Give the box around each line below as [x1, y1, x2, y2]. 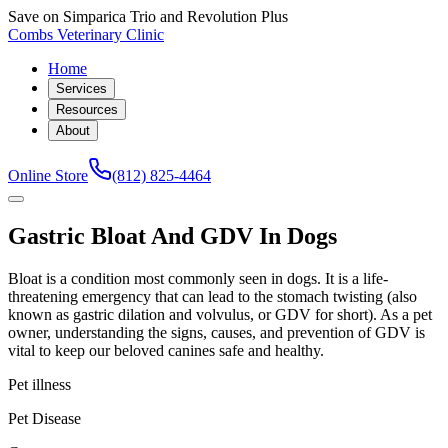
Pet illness [8, 375, 71, 393]
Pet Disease [8, 409, 81, 427]
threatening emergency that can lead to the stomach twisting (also [8, 287, 417, 305]
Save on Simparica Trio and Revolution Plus [8, 8, 288, 25]
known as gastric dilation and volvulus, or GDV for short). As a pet [8, 305, 432, 323]
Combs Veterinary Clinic [8, 26, 164, 43]
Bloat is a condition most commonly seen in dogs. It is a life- [8, 269, 388, 287]
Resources [56, 102, 118, 117]
